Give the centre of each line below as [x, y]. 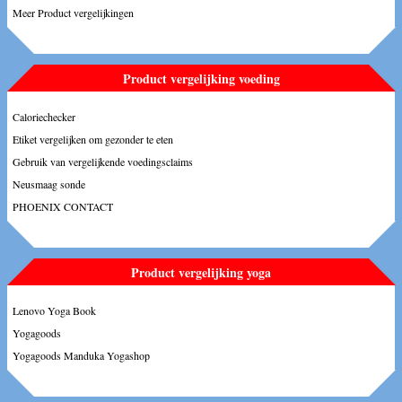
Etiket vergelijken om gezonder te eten [93, 139]
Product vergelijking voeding [201, 79]
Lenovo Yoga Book [54, 310]
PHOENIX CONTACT [63, 206]
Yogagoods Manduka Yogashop [81, 355]
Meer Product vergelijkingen [73, 13]
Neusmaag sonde [49, 184]
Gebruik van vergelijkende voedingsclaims [103, 162]
